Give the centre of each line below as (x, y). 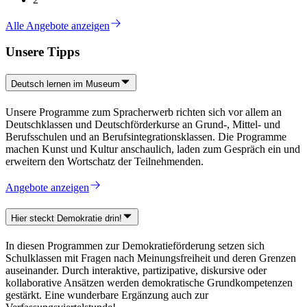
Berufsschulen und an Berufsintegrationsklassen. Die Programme (146, 136)
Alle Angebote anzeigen (58, 25)
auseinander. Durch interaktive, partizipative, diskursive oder (136, 271)
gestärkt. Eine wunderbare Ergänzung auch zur (107, 295)
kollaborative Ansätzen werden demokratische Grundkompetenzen (149, 283)
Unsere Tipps (42, 52)
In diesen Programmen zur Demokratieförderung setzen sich (135, 246)
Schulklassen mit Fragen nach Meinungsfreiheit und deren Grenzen (151, 258)
